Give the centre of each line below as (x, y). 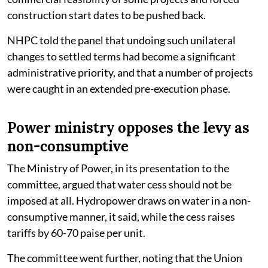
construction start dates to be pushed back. (106, 15)
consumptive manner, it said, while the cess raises (121, 216)
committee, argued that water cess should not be (119, 184)
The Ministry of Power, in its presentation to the (118, 168)
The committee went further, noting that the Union (125, 258)
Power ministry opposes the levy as (128, 127)
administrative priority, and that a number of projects (130, 72)
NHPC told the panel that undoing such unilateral (121, 40)
